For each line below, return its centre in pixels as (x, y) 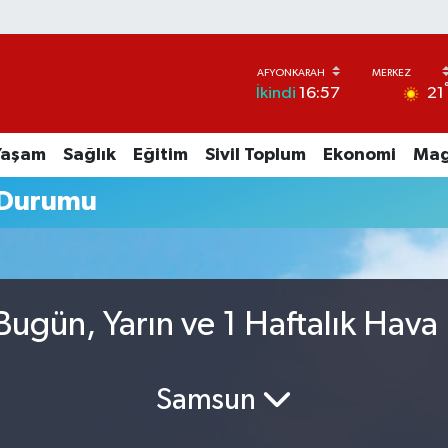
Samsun (209, 400)
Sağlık (89, 154)
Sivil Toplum (255, 154)
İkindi (275, 94)
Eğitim (160, 154)
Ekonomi (359, 154)
